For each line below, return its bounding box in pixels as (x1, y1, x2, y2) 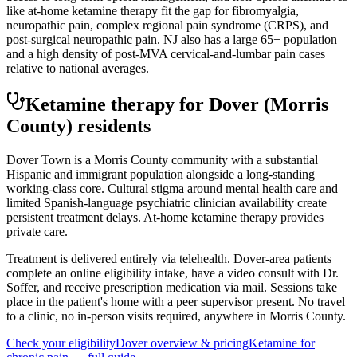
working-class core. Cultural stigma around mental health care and (6, 181, 338, 195)
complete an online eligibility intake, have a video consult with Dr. (6, 265, 339, 280)
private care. (6, 224, 68, 238)
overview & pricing (147, 335, 249, 350)
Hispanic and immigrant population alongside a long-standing (6, 167, 315, 181)
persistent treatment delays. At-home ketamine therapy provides (6, 210, 324, 224)
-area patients (265, 251, 331, 265)
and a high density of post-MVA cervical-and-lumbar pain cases (6, 46, 325, 61)
